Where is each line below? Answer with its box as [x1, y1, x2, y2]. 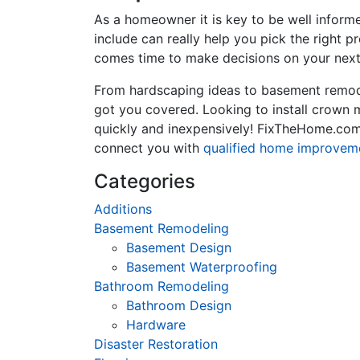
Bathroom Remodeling [94, 278, 229, 294]
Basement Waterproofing [126, 259, 277, 275]
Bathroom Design [126, 297, 231, 313]
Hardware [126, 317, 186, 333]
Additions [94, 201, 152, 217]
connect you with [94, 140, 203, 156]
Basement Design [126, 239, 231, 256]
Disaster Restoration [94, 336, 218, 352]
